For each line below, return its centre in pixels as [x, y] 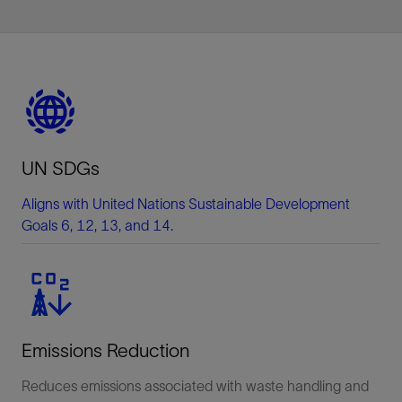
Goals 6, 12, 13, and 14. [97, 225]
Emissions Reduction [105, 350]
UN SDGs [61, 168]
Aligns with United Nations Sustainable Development [186, 203]
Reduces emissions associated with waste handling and [195, 385]
